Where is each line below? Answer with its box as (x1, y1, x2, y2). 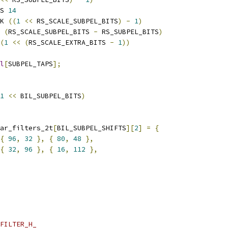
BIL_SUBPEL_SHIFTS (57, 124, 126, 132)
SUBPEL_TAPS (8, 60, 53, 68)
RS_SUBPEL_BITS (98, 27, 159, 36)
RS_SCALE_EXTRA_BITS (28, 38, 110, 47)
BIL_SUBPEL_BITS (16, 92, 81, 100)
